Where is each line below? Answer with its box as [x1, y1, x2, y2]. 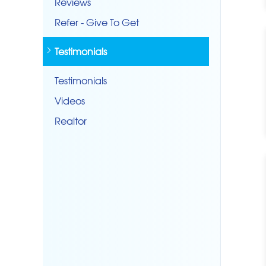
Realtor [55, 113, 87, 128]
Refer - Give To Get [55, 14, 139, 29]
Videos [55, 93, 85, 107]
